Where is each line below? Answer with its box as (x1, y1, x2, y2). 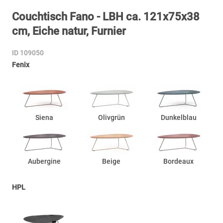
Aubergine (28, 157, 61, 165)
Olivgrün (98, 113, 125, 121)
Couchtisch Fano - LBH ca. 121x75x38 (12, 10, 200, 23)
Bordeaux (163, 157, 194, 165)
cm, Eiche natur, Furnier (12, 25, 126, 37)
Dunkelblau (160, 113, 197, 121)
